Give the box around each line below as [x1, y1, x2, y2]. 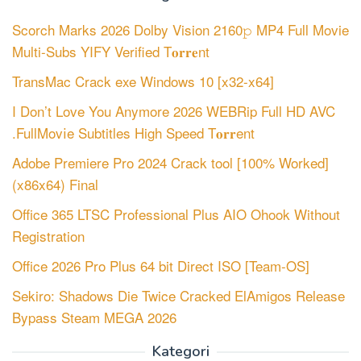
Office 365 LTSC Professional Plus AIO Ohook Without [12, 203, 340, 224]
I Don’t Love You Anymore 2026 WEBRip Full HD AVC [12, 100, 335, 121]
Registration [12, 225, 85, 246]
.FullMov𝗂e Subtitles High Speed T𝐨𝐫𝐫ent [12, 122, 255, 143]
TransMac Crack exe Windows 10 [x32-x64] [12, 70, 274, 91]
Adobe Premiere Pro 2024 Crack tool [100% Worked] [12, 151, 329, 172]
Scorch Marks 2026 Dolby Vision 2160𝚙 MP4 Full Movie [12, 19, 349, 39]
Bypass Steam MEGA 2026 [12, 306, 176, 327]
